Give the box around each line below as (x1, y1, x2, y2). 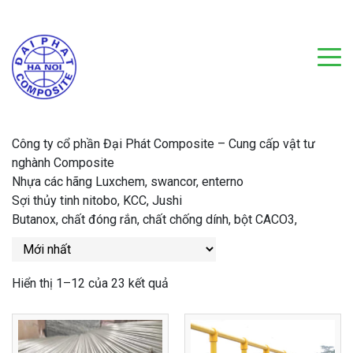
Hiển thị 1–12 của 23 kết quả (12, 276, 169, 291)
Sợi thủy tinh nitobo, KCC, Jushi (12, 193, 182, 208)
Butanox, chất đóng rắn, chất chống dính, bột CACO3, (12, 212, 297, 227)
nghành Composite (12, 155, 114, 170)
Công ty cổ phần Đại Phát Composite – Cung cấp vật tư (12, 136, 315, 151)
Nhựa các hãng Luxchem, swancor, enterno (12, 174, 243, 189)
